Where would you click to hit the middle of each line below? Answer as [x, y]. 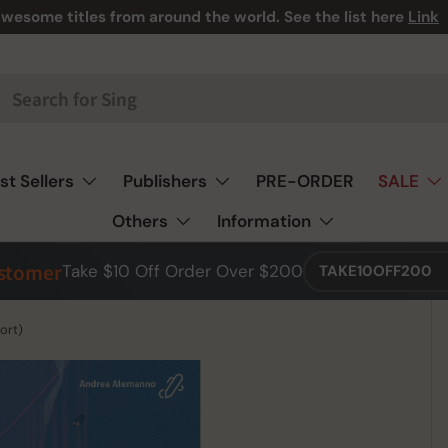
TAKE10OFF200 [375, 271]
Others [140, 221]
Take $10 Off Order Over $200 [182, 271]
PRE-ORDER [304, 181]
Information [264, 221]
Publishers [164, 181]
